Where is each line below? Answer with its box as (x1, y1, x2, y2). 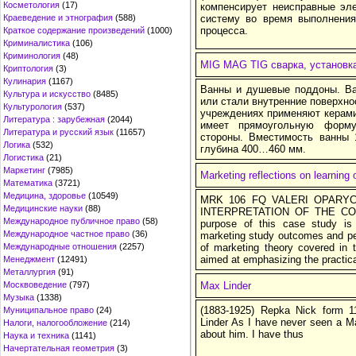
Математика (3, 178, 52, 188)
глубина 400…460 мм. (200, 143, 306, 155)
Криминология (3, 51, 60, 60)
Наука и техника (3, 331, 69, 340)
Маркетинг (3, 165, 45, 175)
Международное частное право (3, 229, 130, 238)
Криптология (3, 64, 53, 73)
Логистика (3, 153, 44, 162)
